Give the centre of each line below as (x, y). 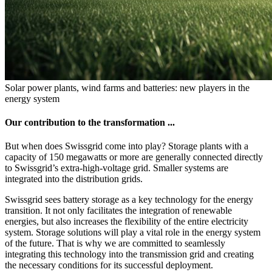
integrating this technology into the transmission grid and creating (129, 254)
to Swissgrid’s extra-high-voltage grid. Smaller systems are (117, 168)
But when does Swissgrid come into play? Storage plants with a (127, 146)
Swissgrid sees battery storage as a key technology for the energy (129, 200)
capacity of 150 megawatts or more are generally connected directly (134, 157)
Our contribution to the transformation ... (90, 122)
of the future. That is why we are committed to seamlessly (115, 243)
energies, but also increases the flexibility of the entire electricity (127, 222)
